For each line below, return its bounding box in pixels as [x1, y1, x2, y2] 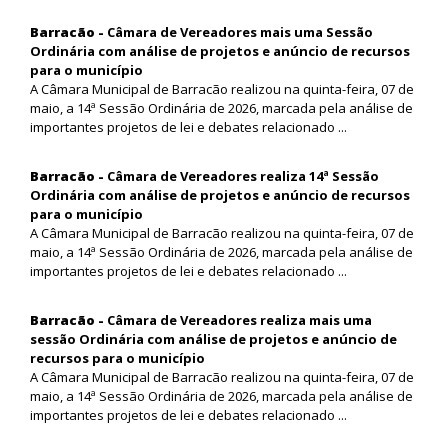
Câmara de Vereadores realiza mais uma [107, 310, 372, 329]
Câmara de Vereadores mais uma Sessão [107, 22, 373, 41]
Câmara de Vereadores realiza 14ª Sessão [107, 166, 379, 185]
